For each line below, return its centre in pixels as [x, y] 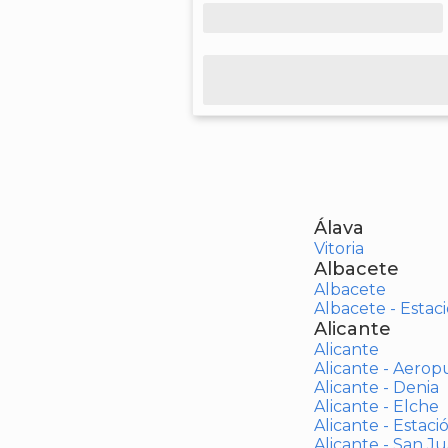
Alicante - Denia [376, 387]
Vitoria [338, 248]
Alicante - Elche [376, 406]
